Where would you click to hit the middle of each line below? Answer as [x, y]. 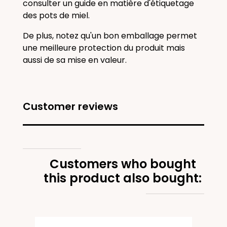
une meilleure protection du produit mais [104, 48]
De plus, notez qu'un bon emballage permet [110, 36]
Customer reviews [70, 106]
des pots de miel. [56, 15]
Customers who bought [123, 164]
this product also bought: [123, 178]
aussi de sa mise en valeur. [76, 60]
